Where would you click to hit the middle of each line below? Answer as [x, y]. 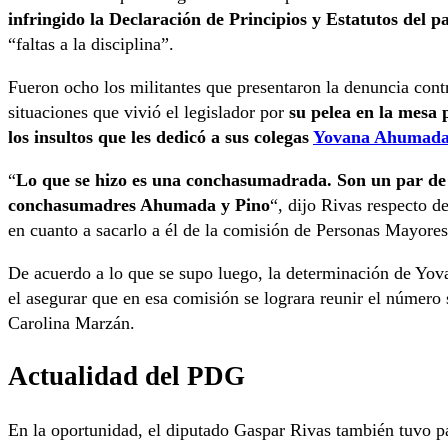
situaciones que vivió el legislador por [148, 111]
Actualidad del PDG [126, 376]
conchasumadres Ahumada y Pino [139, 204]
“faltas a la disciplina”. [91, 43]
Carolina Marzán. [71, 322]
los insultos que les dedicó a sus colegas [160, 136]
